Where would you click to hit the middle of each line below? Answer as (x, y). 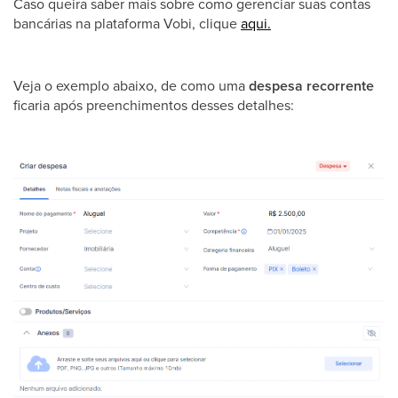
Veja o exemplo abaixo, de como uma (131, 86)
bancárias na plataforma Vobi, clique (127, 24)
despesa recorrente (311, 86)
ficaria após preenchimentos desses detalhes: (154, 105)
